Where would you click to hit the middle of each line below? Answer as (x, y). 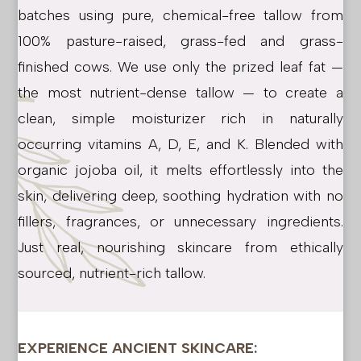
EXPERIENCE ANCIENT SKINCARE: (138, 348)
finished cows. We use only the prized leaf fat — (180, 66)
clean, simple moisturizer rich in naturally (180, 118)
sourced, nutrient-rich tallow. (112, 273)
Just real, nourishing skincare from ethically (180, 247)
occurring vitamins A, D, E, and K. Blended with (180, 144)
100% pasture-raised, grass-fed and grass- (180, 41)
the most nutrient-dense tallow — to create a (180, 92)
